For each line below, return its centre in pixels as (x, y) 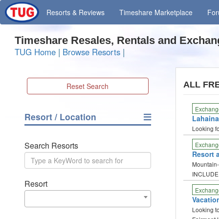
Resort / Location (60, 117)
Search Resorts (51, 145)
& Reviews (88, 12)
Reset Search (88, 86)
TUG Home (35, 52)
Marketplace (174, 12)
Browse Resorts (91, 52)
